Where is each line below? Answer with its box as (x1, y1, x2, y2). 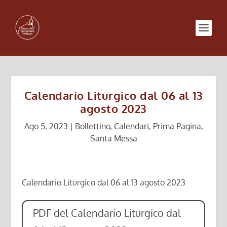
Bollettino (74, 121, 110, 131)
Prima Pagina (153, 121, 201, 131)
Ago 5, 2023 (24, 121, 68, 131)
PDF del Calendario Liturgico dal (32, 206, 181, 220)
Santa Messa (90, 133, 137, 143)
